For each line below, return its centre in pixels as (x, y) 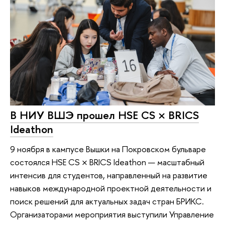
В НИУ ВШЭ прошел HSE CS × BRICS (104, 115)
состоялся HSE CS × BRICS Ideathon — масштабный (107, 162)
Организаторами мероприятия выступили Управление (112, 214)
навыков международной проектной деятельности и (111, 188)
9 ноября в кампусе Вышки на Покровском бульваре (108, 149)
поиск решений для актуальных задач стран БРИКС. (107, 201)
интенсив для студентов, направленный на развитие (109, 175)
